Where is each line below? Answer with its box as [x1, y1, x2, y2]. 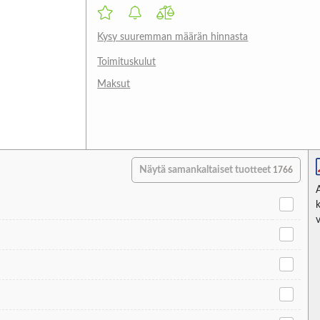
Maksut [97, 79, 131, 89]
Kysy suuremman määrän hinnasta [97, 31, 249, 42]
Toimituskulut [97, 56, 156, 67]
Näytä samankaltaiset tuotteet [139, 164, 274, 175]
